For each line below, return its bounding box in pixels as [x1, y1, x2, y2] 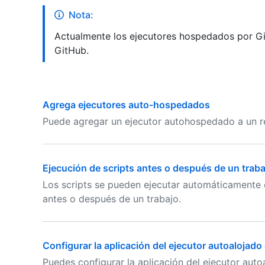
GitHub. [54, 44, 89, 56]
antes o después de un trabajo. [43, 193, 181, 205]
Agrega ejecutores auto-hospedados [43, 99, 210, 111]
